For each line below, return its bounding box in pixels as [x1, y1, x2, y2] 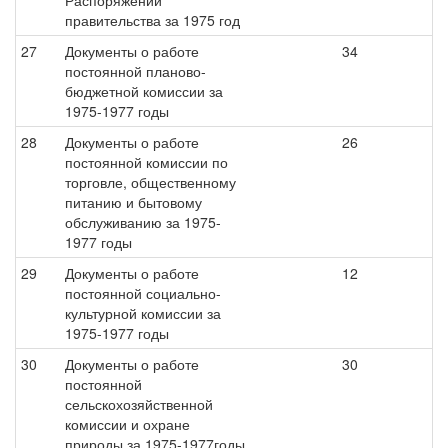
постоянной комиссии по [65, 152, 228, 172]
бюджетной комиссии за [65, 81, 223, 101]
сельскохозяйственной [65, 394, 213, 414]
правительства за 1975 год [65, 10, 240, 30]
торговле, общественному [65, 172, 236, 192]
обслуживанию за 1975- [65, 212, 221, 232]
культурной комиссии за [65, 303, 221, 323]
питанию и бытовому [65, 192, 202, 212]
